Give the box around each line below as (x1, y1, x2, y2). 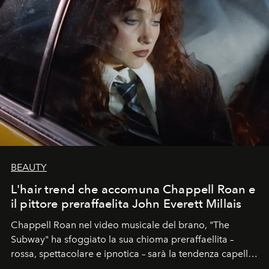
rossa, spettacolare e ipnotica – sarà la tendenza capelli (11, 248, 250, 260)
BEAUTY (11, 162, 47, 174)
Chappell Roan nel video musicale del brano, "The (11, 219, 229, 231)
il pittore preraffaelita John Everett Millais (11, 196, 242, 211)
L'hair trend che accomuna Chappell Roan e (11, 182, 256, 197)
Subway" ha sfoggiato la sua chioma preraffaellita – (11, 234, 234, 246)
